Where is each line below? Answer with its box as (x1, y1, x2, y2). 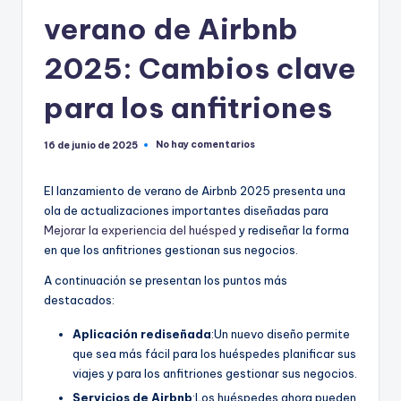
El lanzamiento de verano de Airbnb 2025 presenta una (44, 183, 346, 198)
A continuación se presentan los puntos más (44, 272, 287, 287)
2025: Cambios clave (44, 49, 356, 86)
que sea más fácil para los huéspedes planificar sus (73, 346, 356, 361)
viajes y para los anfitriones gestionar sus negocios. (73, 365, 357, 380)
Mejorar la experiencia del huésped (44, 222, 236, 237)
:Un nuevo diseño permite (211, 326, 350, 341)
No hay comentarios (156, 139, 255, 151)
